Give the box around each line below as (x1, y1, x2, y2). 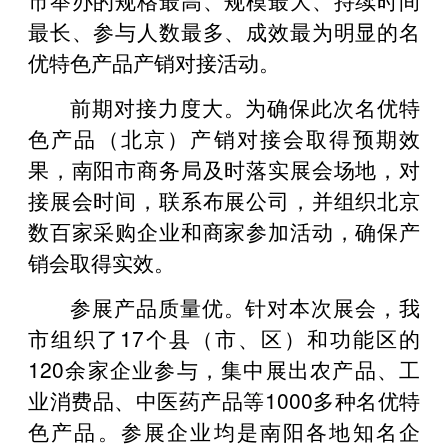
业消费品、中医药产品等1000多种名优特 (28, 384, 420, 415)
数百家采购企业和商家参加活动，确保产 (28, 215, 420, 246)
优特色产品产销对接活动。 (28, 46, 280, 77)
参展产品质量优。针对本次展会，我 (70, 291, 420, 322)
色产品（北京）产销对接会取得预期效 (28, 122, 420, 153)
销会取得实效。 (28, 246, 175, 277)
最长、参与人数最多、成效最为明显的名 (28, 15, 420, 46)
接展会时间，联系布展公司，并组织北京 (28, 184, 420, 215)
